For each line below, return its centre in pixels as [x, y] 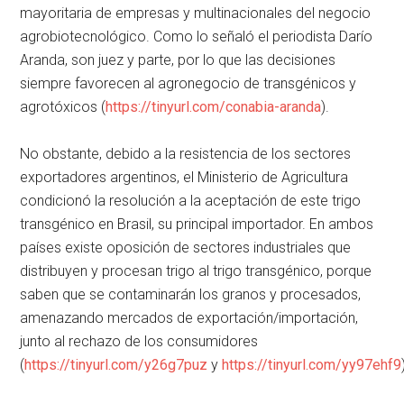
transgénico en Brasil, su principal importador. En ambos [197, 225]
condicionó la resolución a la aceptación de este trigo [191, 201]
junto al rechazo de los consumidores [139, 342]
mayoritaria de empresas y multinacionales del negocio [196, 14]
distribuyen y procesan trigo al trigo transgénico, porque [196, 271]
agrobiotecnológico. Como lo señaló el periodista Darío [197, 37]
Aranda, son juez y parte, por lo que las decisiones [178, 60]
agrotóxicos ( [63, 107]
